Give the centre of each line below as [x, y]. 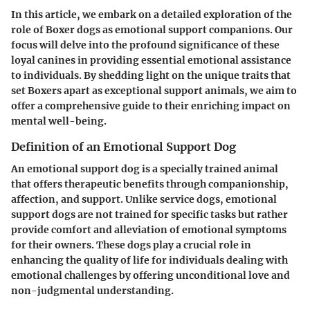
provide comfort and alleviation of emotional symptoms [149, 229]
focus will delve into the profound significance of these [145, 45]
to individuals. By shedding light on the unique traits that [151, 75]
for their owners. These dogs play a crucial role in [131, 245]
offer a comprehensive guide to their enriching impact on [151, 106]
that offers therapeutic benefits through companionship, [150, 184]
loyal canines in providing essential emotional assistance [151, 60]
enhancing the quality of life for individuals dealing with [149, 260]
